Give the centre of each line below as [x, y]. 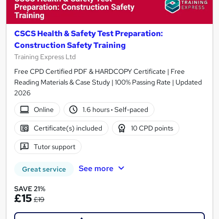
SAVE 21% [30, 189]
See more [96, 169]
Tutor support [54, 146]
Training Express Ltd [45, 57]
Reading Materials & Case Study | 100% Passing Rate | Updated [108, 82]
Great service [44, 169]
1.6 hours [97, 109]
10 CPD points [152, 128]
